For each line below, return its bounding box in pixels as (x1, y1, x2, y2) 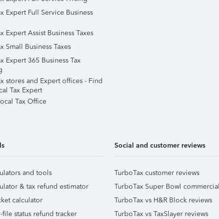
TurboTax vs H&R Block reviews (114, 196, 212, 204)
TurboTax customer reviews (114, 169, 199, 177)
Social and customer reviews (114, 141, 205, 150)
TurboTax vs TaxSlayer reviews (114, 210, 208, 218)
